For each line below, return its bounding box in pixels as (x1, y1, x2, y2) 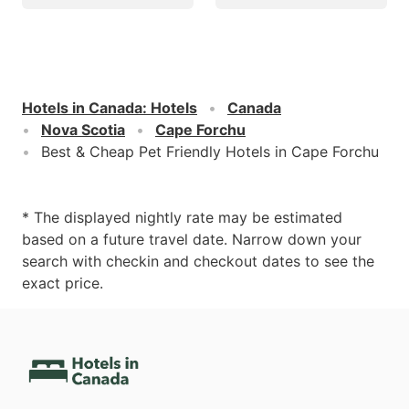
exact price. (22, 273, 103, 292)
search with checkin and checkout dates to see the (22, 251, 374, 270)
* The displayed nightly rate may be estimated (22, 207, 342, 226)
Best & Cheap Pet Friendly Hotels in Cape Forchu (41, 142, 379, 161)
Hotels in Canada (22, 98, 142, 117)
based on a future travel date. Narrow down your (22, 229, 362, 248)
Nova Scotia (41, 120, 125, 139)
